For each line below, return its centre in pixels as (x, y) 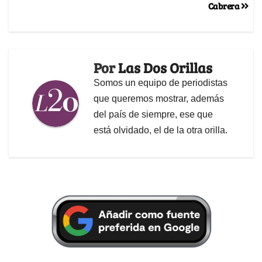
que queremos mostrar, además (159, 99)
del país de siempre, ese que (153, 115)
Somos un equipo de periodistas (161, 83)
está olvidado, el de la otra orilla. (161, 130)
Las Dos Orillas (165, 68)
